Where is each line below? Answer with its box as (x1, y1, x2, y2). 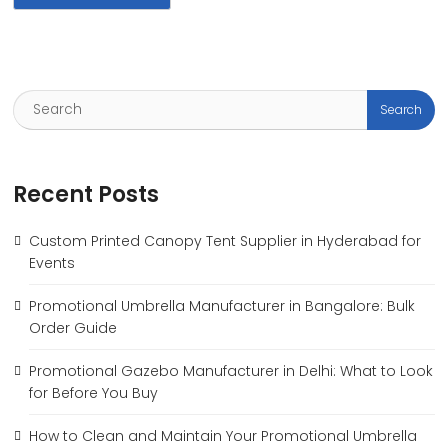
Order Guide (28, 318, 117, 339)
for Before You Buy (28, 383, 158, 404)
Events (28, 253, 75, 274)
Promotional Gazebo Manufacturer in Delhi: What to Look (28, 361, 433, 382)
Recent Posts (13, 179, 160, 211)
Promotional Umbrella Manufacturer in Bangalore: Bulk (28, 296, 415, 317)
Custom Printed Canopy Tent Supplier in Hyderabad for (28, 231, 421, 252)
